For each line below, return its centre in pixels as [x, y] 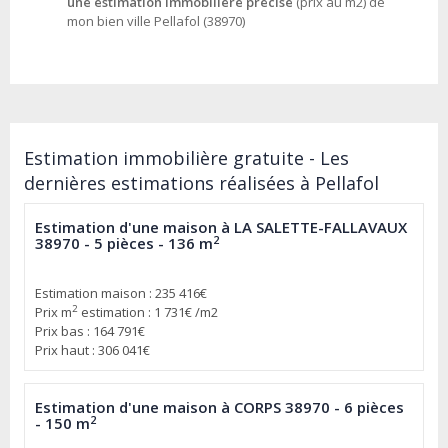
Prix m [53, 312]
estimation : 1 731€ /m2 [148, 312]
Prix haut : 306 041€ [92, 350]
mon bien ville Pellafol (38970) [156, 21]
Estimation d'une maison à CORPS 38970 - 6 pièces [219, 407]
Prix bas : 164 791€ [90, 331]
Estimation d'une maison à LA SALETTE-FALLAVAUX [221, 227]
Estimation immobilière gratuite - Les [186, 158]
